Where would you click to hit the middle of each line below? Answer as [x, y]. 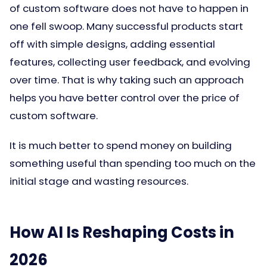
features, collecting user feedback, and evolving [130, 62]
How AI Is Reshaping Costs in [122, 232]
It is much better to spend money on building [121, 145]
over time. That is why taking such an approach [127, 80]
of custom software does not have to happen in [129, 8]
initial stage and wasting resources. [99, 181]
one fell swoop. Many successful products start [126, 26]
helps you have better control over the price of [125, 98]
